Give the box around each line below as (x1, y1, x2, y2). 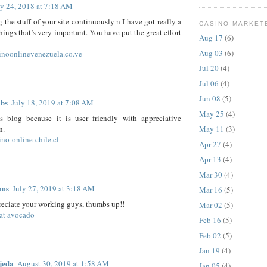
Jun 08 (199, 93, 221, 104)
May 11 (199, 123, 224, 135)
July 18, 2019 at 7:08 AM (11, 97, 94, 108)
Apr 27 (199, 138, 221, 150)
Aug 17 (199, 32, 223, 44)
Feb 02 (199, 229, 221, 241)
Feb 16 (199, 215, 221, 226)
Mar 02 (199, 199, 222, 210)
